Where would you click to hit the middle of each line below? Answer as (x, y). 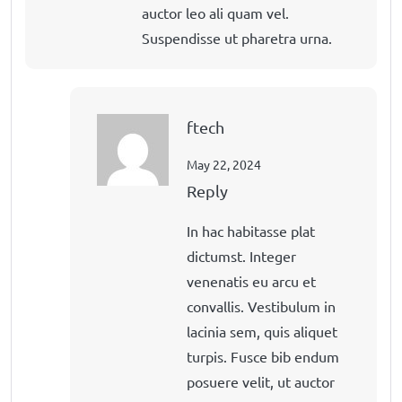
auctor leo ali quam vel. (215, 12)
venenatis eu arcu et (251, 280)
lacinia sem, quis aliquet (262, 331)
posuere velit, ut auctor (261, 381)
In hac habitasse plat (251, 230)
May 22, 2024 (224, 164)
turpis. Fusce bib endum (263, 356)
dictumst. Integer (241, 255)
